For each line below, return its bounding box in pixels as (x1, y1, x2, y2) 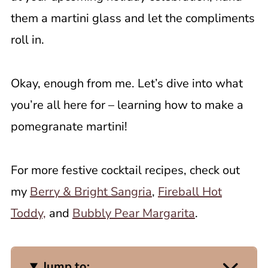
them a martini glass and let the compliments (10, 10, 255, 26)
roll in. (10, 32, 47, 48)
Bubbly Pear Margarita (72, 205, 195, 221)
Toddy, (10, 205, 46, 221)
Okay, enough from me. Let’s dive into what (10, 75, 243, 92)
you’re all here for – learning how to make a (10, 97, 243, 113)
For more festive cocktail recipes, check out (10, 162, 240, 178)
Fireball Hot (157, 184, 222, 200)
